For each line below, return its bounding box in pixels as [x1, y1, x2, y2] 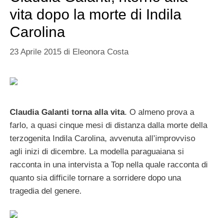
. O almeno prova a [125, 108, 194, 117]
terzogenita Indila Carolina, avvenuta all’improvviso [10, 134, 195, 144]
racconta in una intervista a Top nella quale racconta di [10, 160, 208, 170]
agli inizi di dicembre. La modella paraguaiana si [10, 147, 184, 157]
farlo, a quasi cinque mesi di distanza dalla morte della [10, 121, 207, 130]
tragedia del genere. [10, 186, 82, 196]
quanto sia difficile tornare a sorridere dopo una [10, 173, 181, 183]
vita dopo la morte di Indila [10, 6, 182, 22]
